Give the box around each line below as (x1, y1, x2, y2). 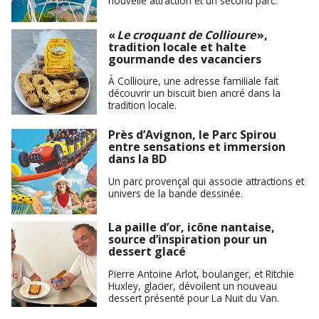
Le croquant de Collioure (117, 26, 256, 43)
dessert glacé (108, 244, 186, 260)
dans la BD (108, 151, 167, 167)
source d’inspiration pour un (108, 231, 267, 248)
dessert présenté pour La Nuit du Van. (108, 291, 279, 305)
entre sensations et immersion (108, 139, 286, 155)
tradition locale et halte (108, 38, 246, 55)
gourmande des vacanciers (108, 51, 261, 67)
